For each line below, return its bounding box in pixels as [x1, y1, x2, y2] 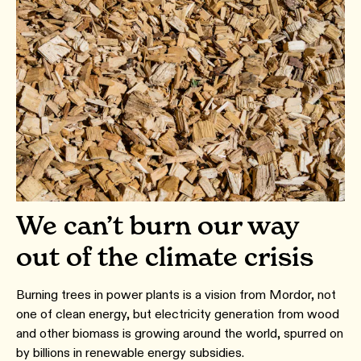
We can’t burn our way [16, 209, 299, 241]
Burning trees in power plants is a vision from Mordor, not [16, 286, 336, 302]
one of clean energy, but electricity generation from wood [16, 305, 339, 322]
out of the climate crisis [16, 240, 313, 272]
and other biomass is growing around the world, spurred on [16, 325, 343, 341]
